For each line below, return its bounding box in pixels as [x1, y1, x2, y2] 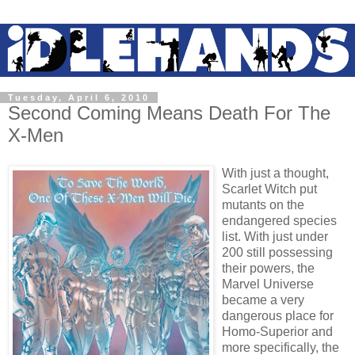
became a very [222, 292, 304, 307]
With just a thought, [222, 166, 329, 180]
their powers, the [222, 261, 315, 275]
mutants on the [222, 197, 304, 212]
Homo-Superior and [222, 324, 333, 338]
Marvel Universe [222, 277, 314, 291]
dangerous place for [222, 308, 334, 323]
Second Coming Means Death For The [8, 102, 330, 124]
